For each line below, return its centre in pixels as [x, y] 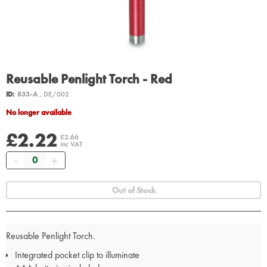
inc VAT [71, 145]
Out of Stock [133, 190]
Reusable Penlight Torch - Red [89, 79]
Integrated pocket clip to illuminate [77, 255]
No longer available [42, 113]
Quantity [38, 158]
